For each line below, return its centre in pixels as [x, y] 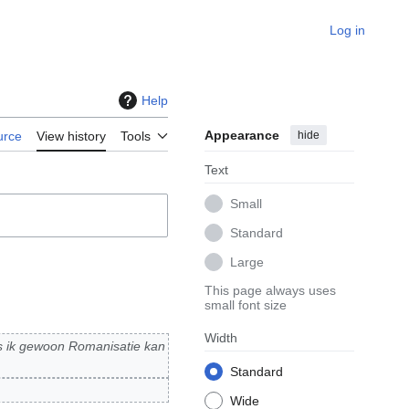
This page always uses [270, 291]
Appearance [242, 136]
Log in [347, 30]
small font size [246, 305]
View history [71, 136]
